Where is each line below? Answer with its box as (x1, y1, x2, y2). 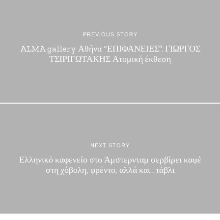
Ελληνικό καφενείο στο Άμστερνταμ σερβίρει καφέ (19, 154, 201, 165)
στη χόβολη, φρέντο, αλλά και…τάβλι (45, 165, 175, 175)
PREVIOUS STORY (82, 31, 137, 37)
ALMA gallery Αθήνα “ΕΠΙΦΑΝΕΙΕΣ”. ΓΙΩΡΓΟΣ (20, 43, 200, 54)
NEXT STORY (90, 142, 130, 148)
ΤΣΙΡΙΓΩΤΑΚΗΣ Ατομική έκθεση (49, 54, 171, 64)
